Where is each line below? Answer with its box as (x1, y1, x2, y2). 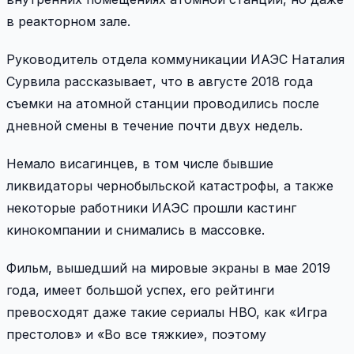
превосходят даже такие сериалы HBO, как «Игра (6, 303, 327, 320)
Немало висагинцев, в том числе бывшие (6, 155, 273, 171)
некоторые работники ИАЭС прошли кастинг (6, 199, 296, 216)
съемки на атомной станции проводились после (6, 95, 319, 111)
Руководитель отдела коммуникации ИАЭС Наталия (6, 51, 345, 67)
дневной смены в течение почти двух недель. (6, 117, 303, 134)
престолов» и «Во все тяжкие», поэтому (6, 326, 266, 342)
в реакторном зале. (6, 13, 130, 29)
